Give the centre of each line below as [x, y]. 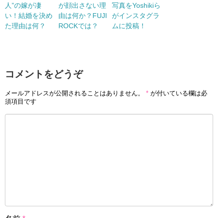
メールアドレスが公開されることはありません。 [74, 93]
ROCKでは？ [78, 26]
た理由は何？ [25, 26]
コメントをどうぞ [44, 74]
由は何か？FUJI [83, 16]
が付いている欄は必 [178, 93]
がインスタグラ [136, 16]
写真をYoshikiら [136, 6]
